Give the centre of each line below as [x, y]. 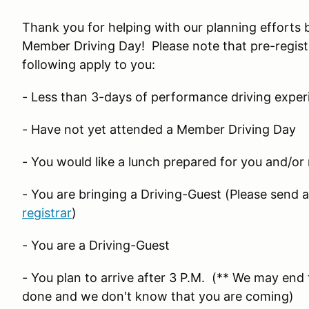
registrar [47, 213]
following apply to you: [89, 64]
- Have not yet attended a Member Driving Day [159, 129]
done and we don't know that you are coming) [158, 296]
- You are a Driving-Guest [96, 245]
